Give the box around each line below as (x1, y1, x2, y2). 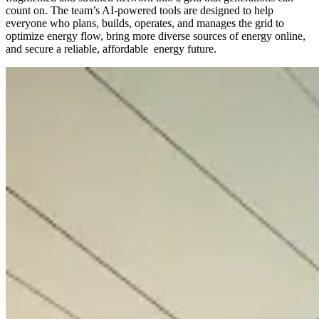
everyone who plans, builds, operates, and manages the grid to (6, 17, 284, 30)
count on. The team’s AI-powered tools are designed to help (6, 4, 273, 17)
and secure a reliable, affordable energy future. (6, 43, 216, 56)
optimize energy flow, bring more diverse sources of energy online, (6, 30, 305, 43)
